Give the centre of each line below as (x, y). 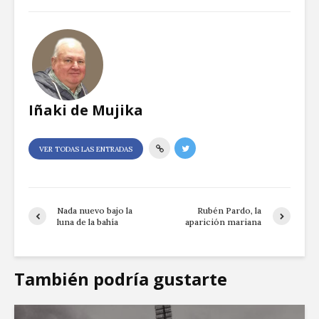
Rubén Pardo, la (230, 210)
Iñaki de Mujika (86, 110)
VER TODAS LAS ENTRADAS (86, 149)
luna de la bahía (88, 221)
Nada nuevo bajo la (95, 210)
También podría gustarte (121, 278)
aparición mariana (224, 221)
